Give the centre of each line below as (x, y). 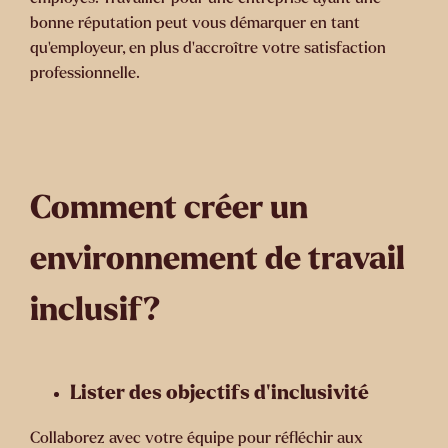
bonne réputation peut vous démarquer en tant (195, 23)
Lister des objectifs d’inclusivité (221, 393)
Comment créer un (169, 208)
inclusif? (95, 310)
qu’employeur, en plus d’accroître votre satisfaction (208, 48)
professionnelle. (86, 73)
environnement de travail (217, 259)
